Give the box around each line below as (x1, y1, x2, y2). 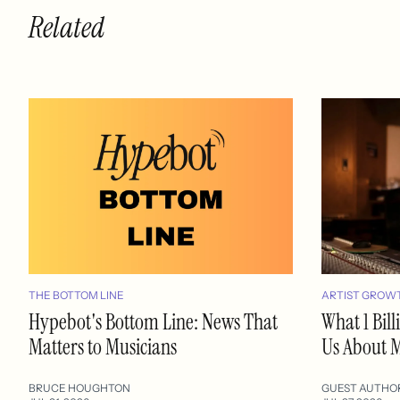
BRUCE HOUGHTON (29, 381, 130, 396)
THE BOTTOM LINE (29, 288, 124, 303)
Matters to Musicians (29, 333, 177, 362)
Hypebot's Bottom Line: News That (29, 308, 278, 337)
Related (29, 9, 104, 47)
